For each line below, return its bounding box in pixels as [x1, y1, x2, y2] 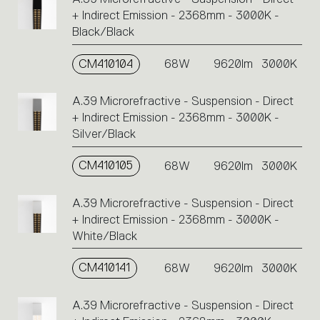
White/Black [71, 229, 137, 243]
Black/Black [71, 25, 134, 39]
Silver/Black [71, 127, 136, 141]
